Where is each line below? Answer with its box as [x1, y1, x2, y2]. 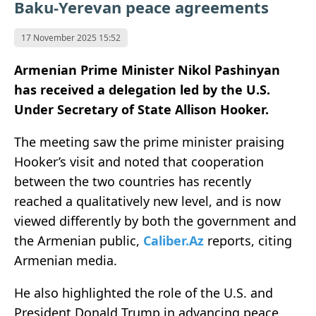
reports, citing [204, 232, 292, 250]
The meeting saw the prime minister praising [14, 133, 284, 151]
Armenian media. [14, 252, 117, 269]
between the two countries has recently [14, 173, 251, 190]
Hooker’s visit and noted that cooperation [14, 153, 264, 171]
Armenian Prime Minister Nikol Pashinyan [14, 61, 280, 79]
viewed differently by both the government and [14, 212, 296, 230]
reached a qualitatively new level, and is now [14, 193, 281, 210]
